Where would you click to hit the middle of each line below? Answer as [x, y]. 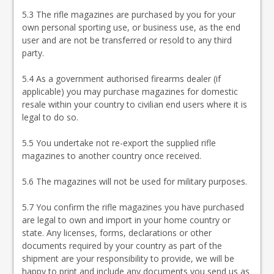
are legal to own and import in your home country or [126, 220]
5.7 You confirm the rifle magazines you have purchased [133, 207]
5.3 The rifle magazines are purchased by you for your [129, 14]
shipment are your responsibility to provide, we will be [128, 258]
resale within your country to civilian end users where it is [135, 104]
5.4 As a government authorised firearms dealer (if [121, 79]
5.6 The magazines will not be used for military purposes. [135, 181]
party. [33, 53]
